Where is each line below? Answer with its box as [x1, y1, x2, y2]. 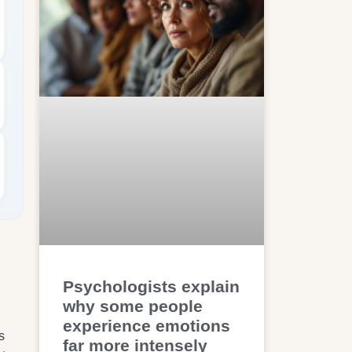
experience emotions [63, 316, 231, 335]
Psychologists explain [63, 277, 240, 295]
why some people [63, 296, 203, 315]
